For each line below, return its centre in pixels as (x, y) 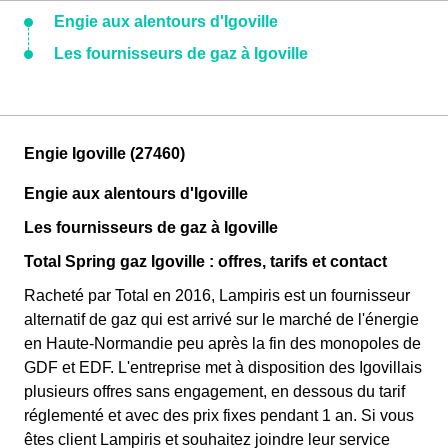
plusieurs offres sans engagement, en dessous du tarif (214, 391)
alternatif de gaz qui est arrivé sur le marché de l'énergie (221, 319)
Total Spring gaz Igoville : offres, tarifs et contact (205, 261)
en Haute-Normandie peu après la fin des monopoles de (222, 343)
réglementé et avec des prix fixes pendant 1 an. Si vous (219, 415)
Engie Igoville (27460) (104, 153)
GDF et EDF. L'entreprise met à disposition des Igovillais (223, 367)
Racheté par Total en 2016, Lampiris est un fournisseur (217, 295)
